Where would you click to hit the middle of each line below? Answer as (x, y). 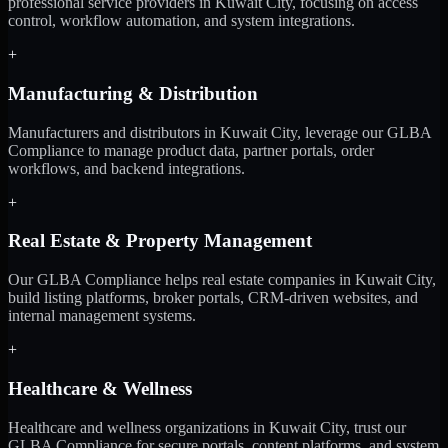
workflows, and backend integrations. (126, 168)
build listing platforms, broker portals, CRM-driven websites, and (213, 298)
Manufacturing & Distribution (133, 93)
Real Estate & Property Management (160, 241)
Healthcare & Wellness (100, 388)
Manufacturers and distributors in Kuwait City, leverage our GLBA (219, 132)
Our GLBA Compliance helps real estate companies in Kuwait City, (222, 280)
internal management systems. (102, 316)
